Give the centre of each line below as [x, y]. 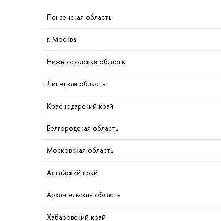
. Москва [62, 39]
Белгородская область [83, 128]
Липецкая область [76, 84]
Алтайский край [72, 173]
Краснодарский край [80, 106]
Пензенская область [79, 17]
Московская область [80, 150]
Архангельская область [84, 195]
